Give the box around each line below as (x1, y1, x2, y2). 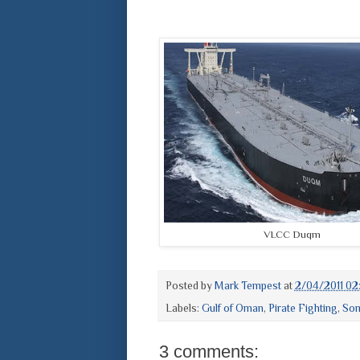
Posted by (165, 280, 215, 292)
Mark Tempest (214, 280, 281, 292)
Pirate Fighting (268, 302, 337, 315)
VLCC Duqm (264, 228, 321, 241)
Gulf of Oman (201, 302, 264, 315)
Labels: (165, 302, 202, 315)
